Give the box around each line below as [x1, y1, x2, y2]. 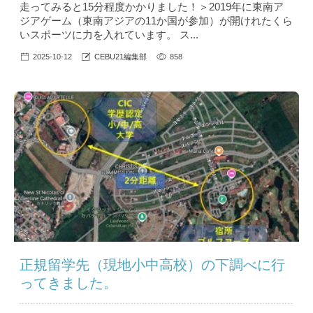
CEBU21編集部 [94, 52, 147, 61]
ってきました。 [20, 275, 117, 291]
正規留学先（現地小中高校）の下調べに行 [20, 257, 285, 273]
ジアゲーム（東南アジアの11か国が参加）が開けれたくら [20, 15, 293, 27]
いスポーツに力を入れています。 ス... [20, 29, 198, 41]
